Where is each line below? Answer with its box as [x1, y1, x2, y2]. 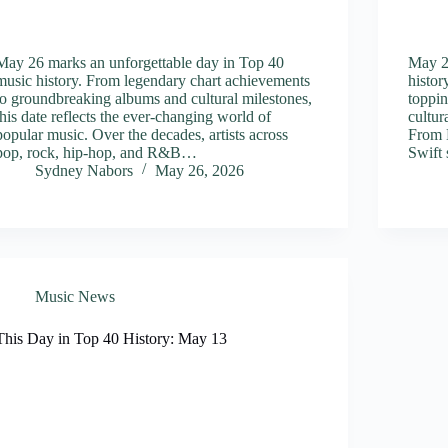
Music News [35, 287, 116, 305]
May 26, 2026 [155, 161, 245, 179]
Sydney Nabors [35, 161, 134, 179]
